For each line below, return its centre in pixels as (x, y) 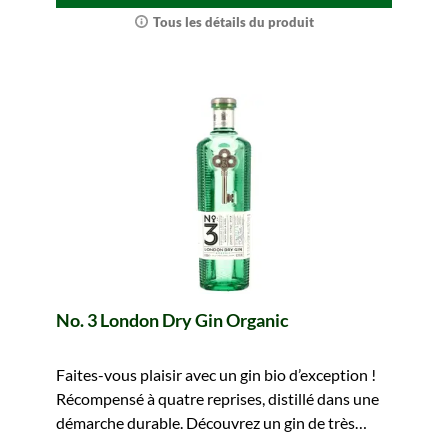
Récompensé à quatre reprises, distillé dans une (217, 398)
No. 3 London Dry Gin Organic (172, 320)
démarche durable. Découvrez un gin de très (205, 422)
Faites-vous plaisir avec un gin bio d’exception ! (216, 374)
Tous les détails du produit (233, 22)
